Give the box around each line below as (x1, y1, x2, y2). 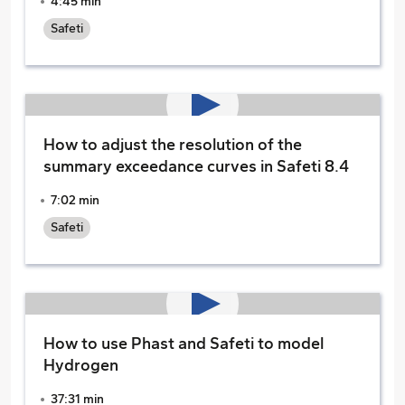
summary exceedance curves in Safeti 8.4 (43, 156, 349, 176)
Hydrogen (43, 355, 118, 375)
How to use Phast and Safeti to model (43, 334, 324, 353)
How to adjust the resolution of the (43, 135, 302, 155)
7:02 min (51, 193, 99, 208)
